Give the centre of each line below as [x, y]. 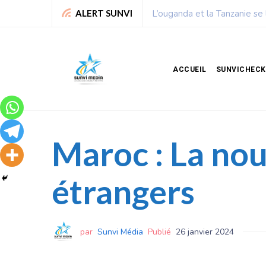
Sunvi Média [120, 232]
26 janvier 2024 [205, 232]
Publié [159, 232]
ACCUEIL [190, 69]
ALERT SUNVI [104, 13]
